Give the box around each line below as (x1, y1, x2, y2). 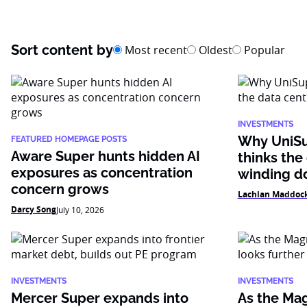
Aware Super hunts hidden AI (11, 148, 200, 164)
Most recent (122, 42, 187, 58)
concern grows (11, 181, 109, 197)
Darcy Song (11, 204, 56, 215)
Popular (241, 42, 285, 58)
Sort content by (11, 42, 113, 58)
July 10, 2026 (56, 204, 104, 215)
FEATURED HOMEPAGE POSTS (11, 134, 127, 144)
